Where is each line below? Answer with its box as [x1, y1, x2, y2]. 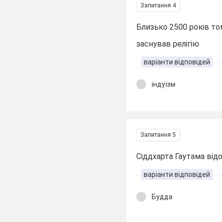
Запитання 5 [140, 131, 176, 138]
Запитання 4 [140, 1, 176, 9]
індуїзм [152, 80, 176, 88]
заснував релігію [136, 39, 200, 49]
